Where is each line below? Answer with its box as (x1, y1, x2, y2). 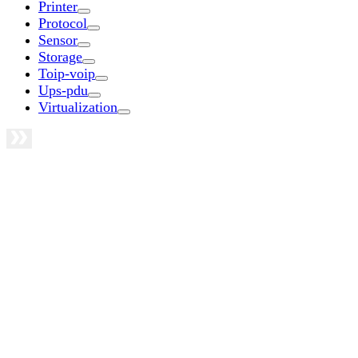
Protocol (38, 15, 87, 31)
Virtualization (38, 99, 117, 115)
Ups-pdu (38, 82, 88, 98)
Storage (38, 49, 82, 65)
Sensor (38, 32, 78, 48)
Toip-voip (38, 66, 95, 82)
